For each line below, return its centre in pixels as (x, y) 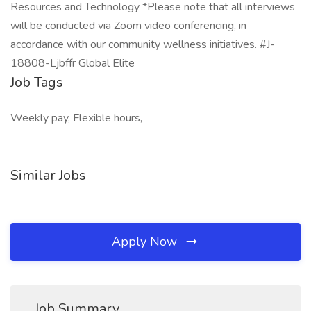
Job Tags (37, 82)
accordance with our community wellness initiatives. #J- (143, 44)
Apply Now (146, 242)
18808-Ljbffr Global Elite (73, 63)
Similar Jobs (48, 175)
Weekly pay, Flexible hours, (76, 118)
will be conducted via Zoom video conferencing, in (128, 26)
